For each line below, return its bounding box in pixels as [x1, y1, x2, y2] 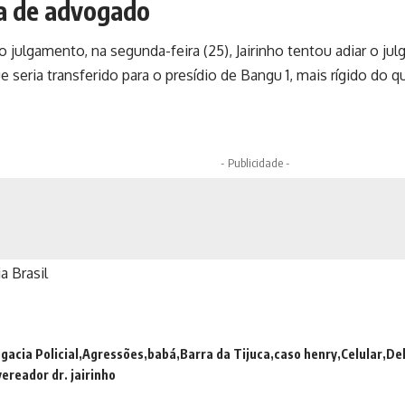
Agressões [82, 345, 144, 362]
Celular [341, 345, 382, 362]
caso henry [274, 345, 337, 362]
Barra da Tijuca [180, 345, 270, 362]
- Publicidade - [220, 155, 290, 170]
